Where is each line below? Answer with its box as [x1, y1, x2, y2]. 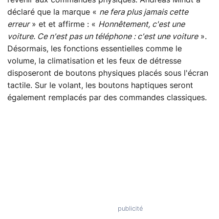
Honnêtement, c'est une [98, 21, 185, 29]
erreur [7, 21, 29, 29]
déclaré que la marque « [7, 8, 99, 17]
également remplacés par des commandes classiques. [7, 94, 207, 102]
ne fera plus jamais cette [99, 8, 188, 17]
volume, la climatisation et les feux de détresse [7, 57, 181, 66]
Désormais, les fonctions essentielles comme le [7, 45, 182, 53]
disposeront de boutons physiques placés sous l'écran [7, 69, 208, 78]
